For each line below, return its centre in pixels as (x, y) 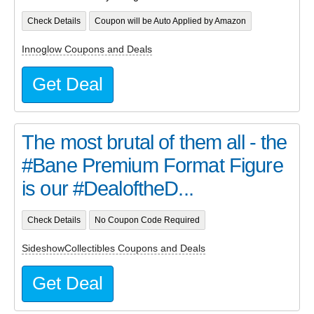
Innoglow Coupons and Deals (87, 49)
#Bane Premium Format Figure (152, 165)
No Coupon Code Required (147, 220)
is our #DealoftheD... (108, 188)
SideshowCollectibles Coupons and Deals (114, 248)
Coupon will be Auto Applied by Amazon (170, 21)
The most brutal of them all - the (155, 142)
